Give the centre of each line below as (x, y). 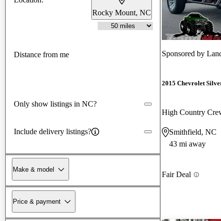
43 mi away (187, 144)
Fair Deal (176, 175)
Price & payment (37, 201)
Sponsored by (184, 53)
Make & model (34, 169)
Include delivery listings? (53, 131)
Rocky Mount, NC (122, 12)
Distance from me (41, 55)
